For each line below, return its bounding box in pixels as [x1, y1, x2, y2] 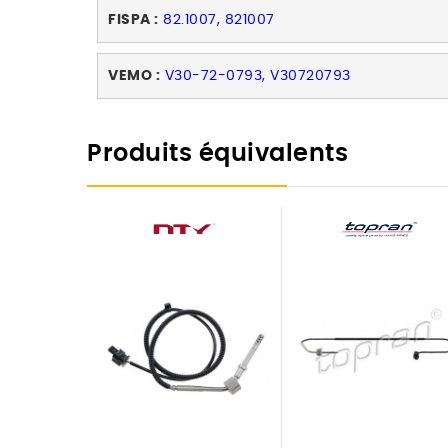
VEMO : [108, 69, 160, 83]
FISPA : [108, 13, 159, 27]
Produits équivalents [87, 142, 348, 166]
